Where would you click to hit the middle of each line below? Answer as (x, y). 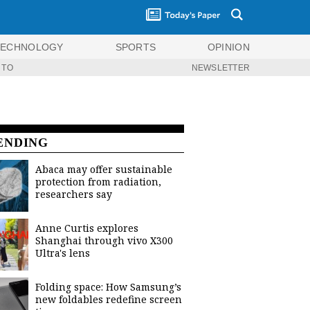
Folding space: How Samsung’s (108, 287)
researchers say (74, 194)
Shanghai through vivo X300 (104, 240)
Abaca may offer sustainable (104, 169)
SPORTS (136, 47)
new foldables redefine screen (109, 299)
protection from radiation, (98, 182)
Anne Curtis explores (87, 228)
